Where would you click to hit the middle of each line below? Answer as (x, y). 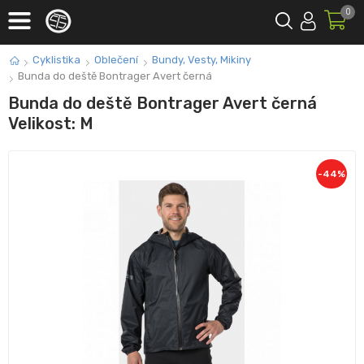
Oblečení (116, 60)
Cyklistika (56, 60)
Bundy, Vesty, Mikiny (201, 60)
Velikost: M (51, 123)
